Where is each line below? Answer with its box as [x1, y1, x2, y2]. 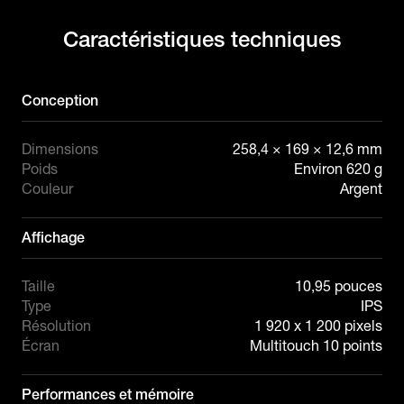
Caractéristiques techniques [63, 26, 341, 51]
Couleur [22, 179, 73, 197]
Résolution [22, 317, 91, 335]
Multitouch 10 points [250, 336, 382, 354]
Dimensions [22, 140, 98, 158]
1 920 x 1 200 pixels [254, 317, 382, 335]
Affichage [22, 228, 85, 246]
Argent [340, 179, 382, 197]
